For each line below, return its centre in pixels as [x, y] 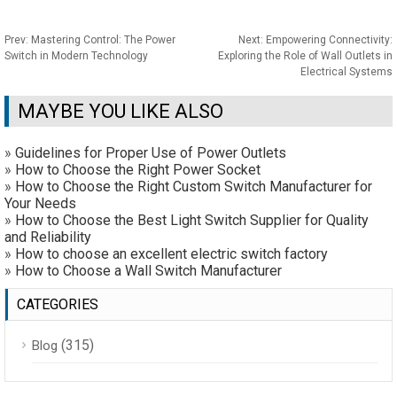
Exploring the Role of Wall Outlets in [305, 56]
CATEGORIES [58, 304]
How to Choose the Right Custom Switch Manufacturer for [194, 187]
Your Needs [40, 203]
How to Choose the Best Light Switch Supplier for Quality [192, 220]
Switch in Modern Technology [76, 56]
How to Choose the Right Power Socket [138, 170]
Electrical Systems [346, 72]
